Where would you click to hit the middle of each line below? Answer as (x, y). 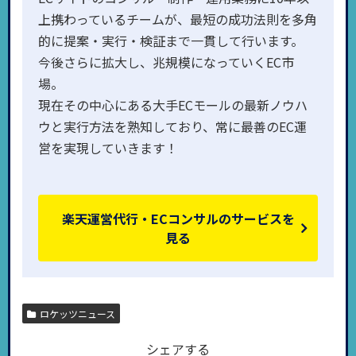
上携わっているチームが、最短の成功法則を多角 (178, 19)
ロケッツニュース (77, 313)
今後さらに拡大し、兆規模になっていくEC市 (166, 62)
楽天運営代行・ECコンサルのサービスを (178, 218)
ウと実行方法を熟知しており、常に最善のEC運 (172, 126)
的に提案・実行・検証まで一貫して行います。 (171, 40)
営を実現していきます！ (108, 147)
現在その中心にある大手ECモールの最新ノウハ (173, 104)
